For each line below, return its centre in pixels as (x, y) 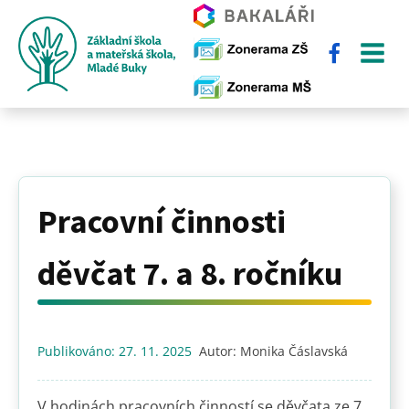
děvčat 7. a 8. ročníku (190, 274)
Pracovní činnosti (162, 222)
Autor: (220, 351)
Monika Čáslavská (294, 351)
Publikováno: (78, 351)
